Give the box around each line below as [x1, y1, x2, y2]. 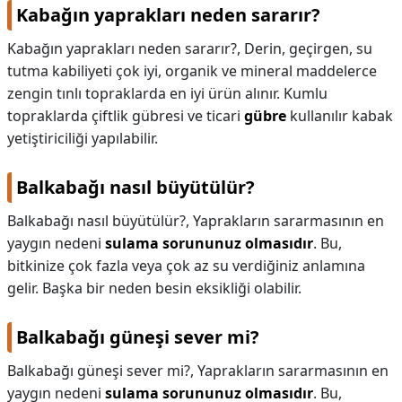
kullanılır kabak [286, 106, 393, 126]
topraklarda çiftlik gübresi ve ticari [7, 106, 244, 126]
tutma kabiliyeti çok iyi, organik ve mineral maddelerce [7, 61, 377, 81]
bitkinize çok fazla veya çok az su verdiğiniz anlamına [7, 256, 365, 275]
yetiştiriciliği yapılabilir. [7, 128, 158, 148]
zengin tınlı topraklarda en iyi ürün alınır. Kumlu [7, 83, 328, 103]
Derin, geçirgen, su [244, 39, 372, 58]
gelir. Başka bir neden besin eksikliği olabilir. [7, 278, 301, 298]
